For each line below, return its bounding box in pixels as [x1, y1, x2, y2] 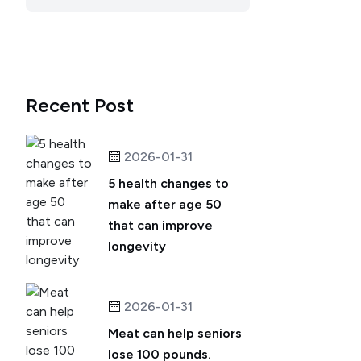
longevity [108, 239, 166, 254]
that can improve [108, 218, 213, 233]
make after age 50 [108, 197, 222, 212]
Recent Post [26, 93, 134, 117]
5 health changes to [108, 176, 229, 191]
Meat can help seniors [108, 326, 242, 341]
